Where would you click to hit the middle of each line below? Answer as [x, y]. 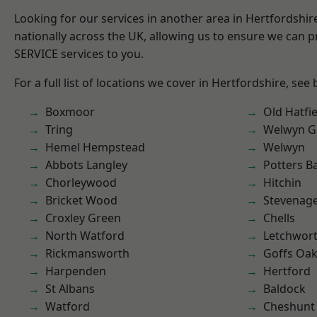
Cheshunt [289, 306]
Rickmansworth [87, 253]
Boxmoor [70, 112]
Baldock [284, 289]
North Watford [85, 236]
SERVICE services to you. [79, 54]
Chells [279, 218]
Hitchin [282, 183]
